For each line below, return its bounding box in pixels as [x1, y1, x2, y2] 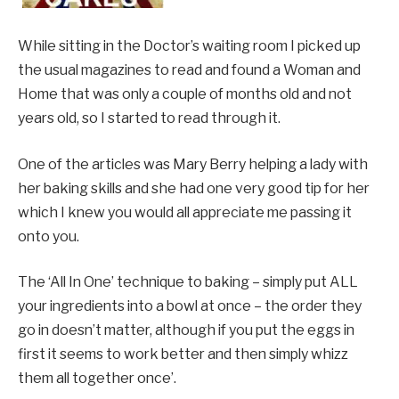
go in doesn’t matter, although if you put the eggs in [18, 322, 354, 339]
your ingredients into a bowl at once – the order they [18, 297, 362, 315]
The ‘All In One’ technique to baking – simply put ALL [18, 273, 358, 291]
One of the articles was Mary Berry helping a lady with [18, 155, 368, 173]
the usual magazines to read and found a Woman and [18, 61, 361, 79]
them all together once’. [18, 370, 176, 387]
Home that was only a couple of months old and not [18, 85, 352, 103]
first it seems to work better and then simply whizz [18, 346, 348, 363]
